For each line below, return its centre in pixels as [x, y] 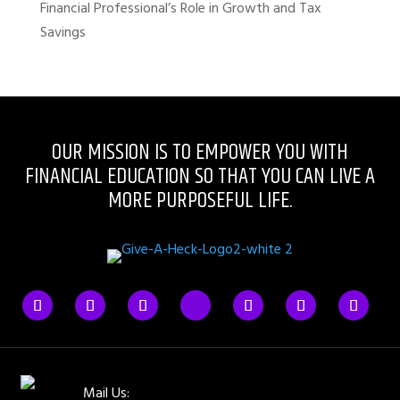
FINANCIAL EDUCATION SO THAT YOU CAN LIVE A [200, 177]
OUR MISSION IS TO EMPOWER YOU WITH [200, 153]
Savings [62, 32]
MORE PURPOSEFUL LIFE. [200, 201]
